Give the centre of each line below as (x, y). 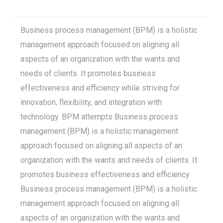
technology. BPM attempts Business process (99, 117)
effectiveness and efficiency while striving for (100, 88)
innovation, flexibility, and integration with (91, 102)
